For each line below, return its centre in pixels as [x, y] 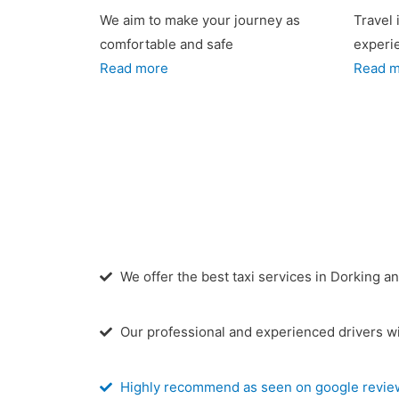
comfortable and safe [167, 44]
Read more [134, 68]
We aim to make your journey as [200, 20]
